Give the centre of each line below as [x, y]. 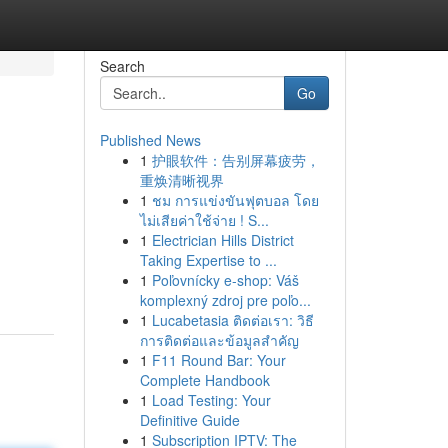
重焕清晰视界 [181, 180]
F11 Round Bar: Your [218, 360]
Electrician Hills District [222, 240]
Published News [150, 140]
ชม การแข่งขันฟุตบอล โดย [235, 200]
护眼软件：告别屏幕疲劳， [235, 160]
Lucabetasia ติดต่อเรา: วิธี [232, 320]
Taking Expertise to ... [208, 260]
